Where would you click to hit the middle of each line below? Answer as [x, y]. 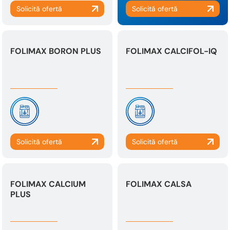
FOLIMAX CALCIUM [48, 184]
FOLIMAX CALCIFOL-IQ [171, 51]
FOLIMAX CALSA [159, 184]
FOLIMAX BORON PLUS [56, 51]
